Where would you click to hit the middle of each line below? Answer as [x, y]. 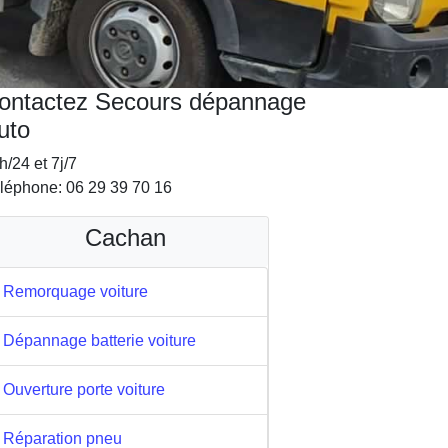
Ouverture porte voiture [84, 389]
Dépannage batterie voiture [99, 340]
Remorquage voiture [75, 291]
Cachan [125, 237]
